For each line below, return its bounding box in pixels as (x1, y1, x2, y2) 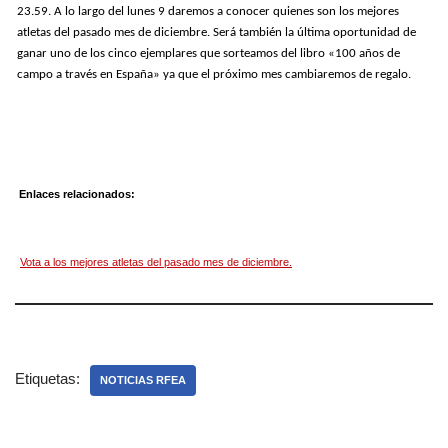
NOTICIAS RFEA (100, 374, 186, 386)
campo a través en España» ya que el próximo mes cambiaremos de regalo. (17, 68, 411, 81)
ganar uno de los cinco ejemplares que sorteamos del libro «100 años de (17, 47, 400, 60)
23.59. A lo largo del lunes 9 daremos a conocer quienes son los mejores (17, 5, 399, 18)
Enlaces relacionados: (19, 188, 135, 200)
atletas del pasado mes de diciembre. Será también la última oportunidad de (17, 26, 416, 39)
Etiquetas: (15, 370, 80, 387)
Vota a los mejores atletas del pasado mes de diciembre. (20, 256, 292, 268)
